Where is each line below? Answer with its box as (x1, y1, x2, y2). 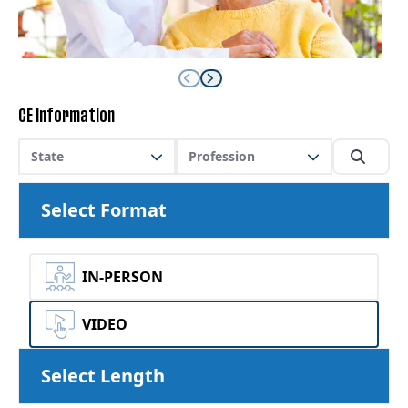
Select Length (41, 363, 165, 388)
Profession (188, 148, 255, 165)
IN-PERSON (82, 267, 163, 287)
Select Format (41, 198, 167, 222)
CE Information (18, 109, 115, 124)
